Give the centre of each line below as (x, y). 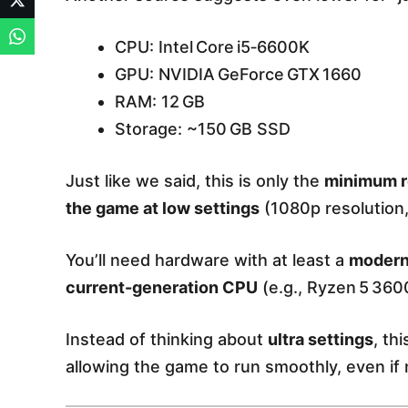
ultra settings (321, 340)
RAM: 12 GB (160, 102)
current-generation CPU (162, 288)
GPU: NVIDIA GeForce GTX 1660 (238, 75)
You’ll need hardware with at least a (207, 260)
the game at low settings (163, 209)
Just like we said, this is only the (195, 181)
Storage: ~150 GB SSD (203, 129)
